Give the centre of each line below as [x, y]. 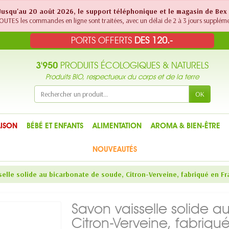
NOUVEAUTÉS [114, 149]
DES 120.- [154, 40]
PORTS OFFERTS [103, 40]
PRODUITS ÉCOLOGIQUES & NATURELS [133, 65]
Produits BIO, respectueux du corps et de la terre [122, 77]
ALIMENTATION [117, 126]
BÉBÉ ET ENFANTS [55, 126]
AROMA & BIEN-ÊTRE [185, 126]
